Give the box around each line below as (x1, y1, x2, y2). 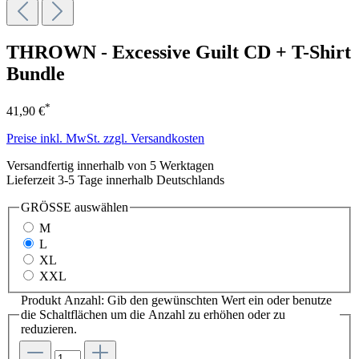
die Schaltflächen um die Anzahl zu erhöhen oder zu (21, 307, 285, 321)
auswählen (71, 200, 128, 215)
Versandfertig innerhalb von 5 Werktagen (6, 159, 214, 173)
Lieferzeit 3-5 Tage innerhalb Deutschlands (6, 173, 224, 188)
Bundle (6, 63, 65, 84)
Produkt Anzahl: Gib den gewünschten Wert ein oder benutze (21, 292, 332, 307)
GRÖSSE (21, 200, 71, 215)
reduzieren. (21, 321, 77, 336)
